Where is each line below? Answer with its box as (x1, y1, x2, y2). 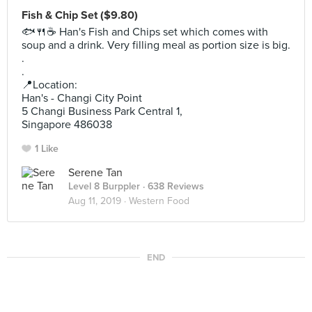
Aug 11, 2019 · (68, 195, 129, 207)
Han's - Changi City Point (22, 91, 142, 105)
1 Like (35, 143, 58, 155)
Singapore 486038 (22, 118, 112, 132)
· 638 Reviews (140, 180, 204, 192)
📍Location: (22, 78, 77, 92)
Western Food (129, 195, 189, 207)
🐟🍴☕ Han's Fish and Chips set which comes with (22, 25, 268, 39)
